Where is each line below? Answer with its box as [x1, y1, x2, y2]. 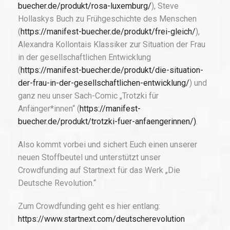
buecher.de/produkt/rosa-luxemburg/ [18, 1, 151, 11]
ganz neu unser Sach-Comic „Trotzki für [18, 91, 159, 101]
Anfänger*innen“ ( [18, 104, 80, 114]
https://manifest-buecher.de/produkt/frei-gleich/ [21, 27, 196, 37]
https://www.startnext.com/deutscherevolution [18, 214, 185, 224]
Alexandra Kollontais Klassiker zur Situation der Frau [18, 40, 205, 50]
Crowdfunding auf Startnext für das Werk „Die [18, 165, 180, 176]
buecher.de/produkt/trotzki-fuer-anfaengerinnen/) [18, 117, 196, 127]
